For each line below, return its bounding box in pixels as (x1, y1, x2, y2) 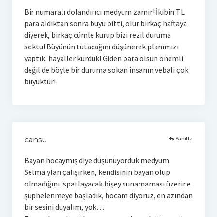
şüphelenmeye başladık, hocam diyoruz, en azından (24, 190, 193, 200)
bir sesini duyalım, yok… (24, 201, 104, 212)
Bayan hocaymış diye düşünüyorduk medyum (24, 155, 169, 165)
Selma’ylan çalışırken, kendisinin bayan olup (24, 167, 170, 177)
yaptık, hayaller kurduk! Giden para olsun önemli (24, 53, 183, 63)
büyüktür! (24, 76, 56, 86)
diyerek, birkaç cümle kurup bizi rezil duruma (24, 30, 171, 40)
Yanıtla (176, 135, 193, 142)
